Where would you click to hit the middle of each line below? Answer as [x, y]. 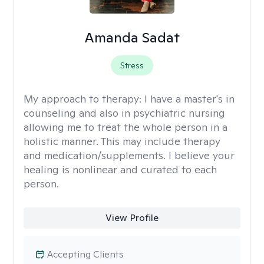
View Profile [132, 218]
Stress [132, 65]
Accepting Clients [85, 254]
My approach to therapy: [84, 99]
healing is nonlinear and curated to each [120, 169]
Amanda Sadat [132, 37]
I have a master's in [189, 99]
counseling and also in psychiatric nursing [124, 113]
